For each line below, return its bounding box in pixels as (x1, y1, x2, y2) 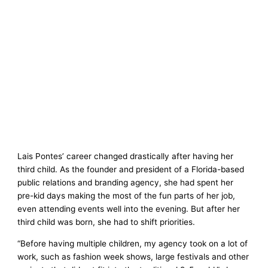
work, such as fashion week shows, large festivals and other (17, 251, 249, 261)
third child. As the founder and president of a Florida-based (17, 164, 245, 174)
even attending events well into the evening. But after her (17, 203, 240, 214)
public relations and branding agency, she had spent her (17, 177, 234, 187)
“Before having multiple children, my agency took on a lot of (17, 238, 248, 248)
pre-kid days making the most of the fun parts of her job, (17, 190, 236, 200)
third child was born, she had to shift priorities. (17, 217, 198, 227)
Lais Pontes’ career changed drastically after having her (17, 151, 234, 161)
